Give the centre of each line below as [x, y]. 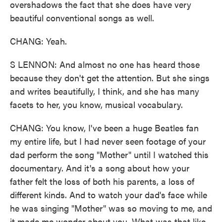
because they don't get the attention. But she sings [110, 78]
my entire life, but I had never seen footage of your [108, 141]
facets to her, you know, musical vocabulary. [96, 104]
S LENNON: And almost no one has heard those [105, 64]
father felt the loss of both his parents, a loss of [102, 181]
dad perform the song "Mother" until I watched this [109, 154]
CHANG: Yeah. [38, 41]
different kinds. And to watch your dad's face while [109, 194]
